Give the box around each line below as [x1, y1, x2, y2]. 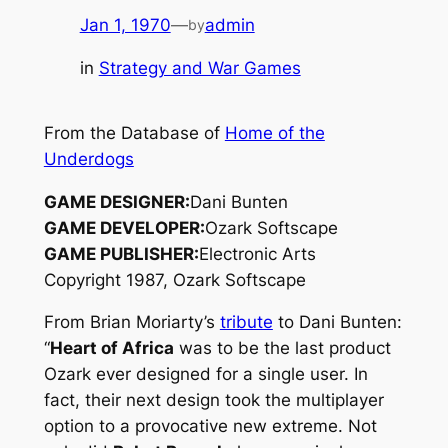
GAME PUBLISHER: [43, 243, 199, 264]
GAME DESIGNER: [43, 191, 190, 212]
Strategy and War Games [98, 57, 301, 78]
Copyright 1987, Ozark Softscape [43, 269, 306, 290]
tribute [219, 312, 273, 333]
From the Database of [43, 122, 225, 143]
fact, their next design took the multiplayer [43, 390, 384, 411]
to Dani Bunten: [272, 312, 402, 333]
